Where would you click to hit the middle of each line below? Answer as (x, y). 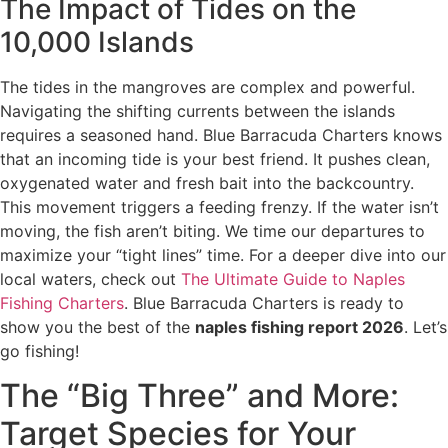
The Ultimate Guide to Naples (293, 278)
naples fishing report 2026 (299, 326)
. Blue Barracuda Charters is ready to (264, 302)
